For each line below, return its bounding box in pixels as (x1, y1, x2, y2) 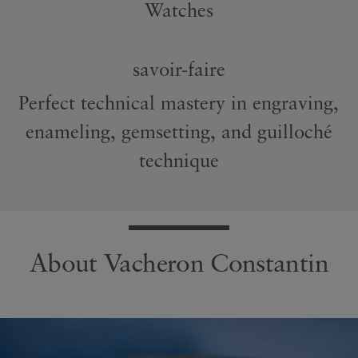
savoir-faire (132, 58, 225, 81)
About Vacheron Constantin (29, 247, 328, 278)
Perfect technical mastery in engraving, (18, 91, 340, 114)
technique (138, 149, 219, 172)
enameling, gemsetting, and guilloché (25, 120, 332, 143)
